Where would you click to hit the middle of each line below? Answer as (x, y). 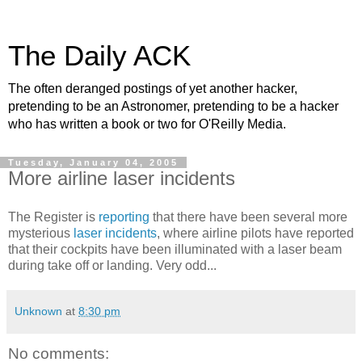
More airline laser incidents (122, 178)
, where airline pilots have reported (255, 233)
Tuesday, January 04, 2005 (93, 162)
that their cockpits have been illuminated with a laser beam (175, 249)
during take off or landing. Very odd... (112, 265)
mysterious (41, 233)
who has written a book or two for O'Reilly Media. (147, 124)
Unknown (38, 311)
